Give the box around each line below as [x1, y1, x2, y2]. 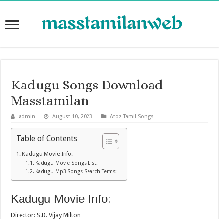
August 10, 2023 [52, 113, 93, 120]
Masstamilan [11, 93, 89, 109]
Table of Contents [16, 133, 78, 143]
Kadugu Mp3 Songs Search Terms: [35, 168, 117, 175]
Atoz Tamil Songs [110, 113, 154, 120]
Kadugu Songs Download [11, 77, 164, 93]
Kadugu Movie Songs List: [35, 160, 98, 167]
